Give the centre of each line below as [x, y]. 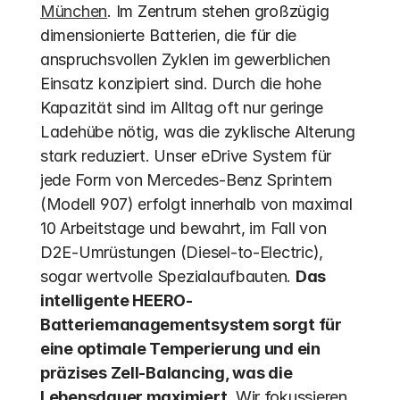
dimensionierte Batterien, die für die [169, 35]
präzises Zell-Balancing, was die [167, 373]
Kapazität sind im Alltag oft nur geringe [182, 108]
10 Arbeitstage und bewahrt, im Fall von [183, 228]
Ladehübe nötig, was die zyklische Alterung [198, 132]
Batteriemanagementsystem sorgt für [191, 325]
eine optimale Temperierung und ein [180, 349]
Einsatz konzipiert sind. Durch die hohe [181, 83]
